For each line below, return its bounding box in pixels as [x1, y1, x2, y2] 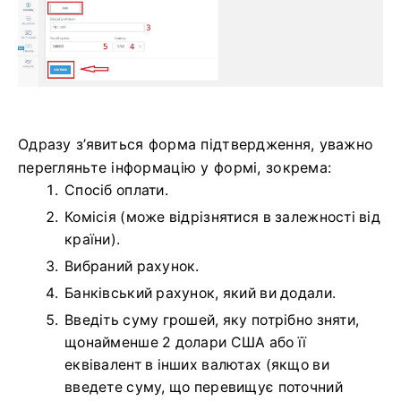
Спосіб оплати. [64, 181, 168, 199]
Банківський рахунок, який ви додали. [64, 284, 337, 302]
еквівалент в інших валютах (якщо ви [64, 355, 329, 373]
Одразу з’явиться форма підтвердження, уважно [18, 134, 374, 153]
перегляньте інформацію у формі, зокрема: [18, 158, 332, 176]
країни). [64, 230, 121, 248]
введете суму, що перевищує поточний [64, 378, 343, 396]
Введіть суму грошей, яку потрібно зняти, [64, 311, 360, 328]
